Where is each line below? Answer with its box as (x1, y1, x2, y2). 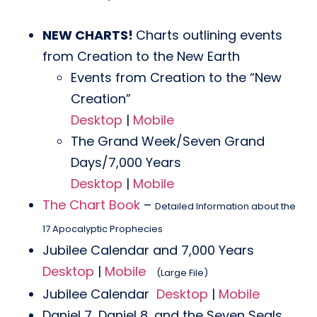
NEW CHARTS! (42, 26, 136, 44)
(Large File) (156, 266, 208, 279)
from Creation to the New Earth (42, 47, 240, 65)
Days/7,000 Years (71, 154, 181, 171)
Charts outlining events (136, 26, 282, 44)
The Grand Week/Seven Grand (71, 132, 265, 150)
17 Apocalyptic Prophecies (42, 222, 163, 236)
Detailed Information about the (155, 200, 296, 213)
